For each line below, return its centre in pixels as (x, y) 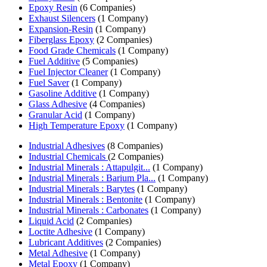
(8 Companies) (134, 145)
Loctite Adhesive (60, 231)
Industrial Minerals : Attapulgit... (89, 167)
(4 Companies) (116, 104)
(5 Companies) (109, 61)
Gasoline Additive (63, 93)
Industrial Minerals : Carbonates (89, 210)
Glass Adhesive (58, 104)
